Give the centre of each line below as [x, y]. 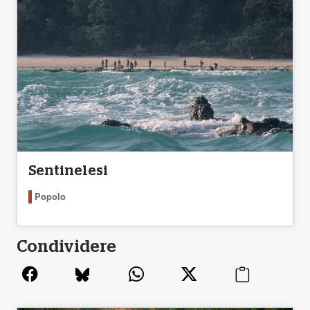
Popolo [50, 197]
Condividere [66, 247]
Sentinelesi [68, 171]
